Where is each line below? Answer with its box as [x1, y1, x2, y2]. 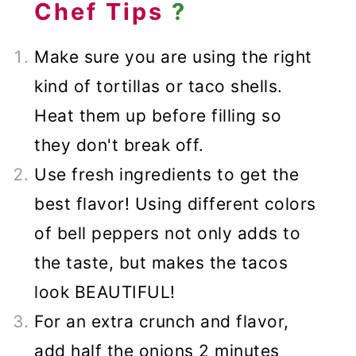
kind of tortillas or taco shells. [34, 76, 283, 97]
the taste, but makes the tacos [34, 253, 288, 273]
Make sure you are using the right [34, 47, 312, 68]
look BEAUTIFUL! [34, 282, 176, 303]
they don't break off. [34, 135, 204, 156]
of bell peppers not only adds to [34, 223, 301, 244]
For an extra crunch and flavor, [34, 311, 289, 332]
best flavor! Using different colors [34, 194, 316, 215]
